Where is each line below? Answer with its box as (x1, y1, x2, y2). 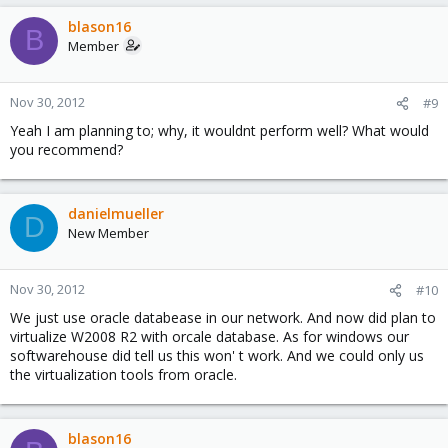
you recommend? (10, 139, 123, 159)
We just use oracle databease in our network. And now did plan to (10, 307, 436, 327)
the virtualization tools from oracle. (10, 364, 237, 384)
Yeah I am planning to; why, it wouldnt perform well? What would (10, 120, 429, 140)
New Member (68, 223, 149, 242)
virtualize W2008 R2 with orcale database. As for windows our (10, 326, 409, 346)
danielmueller (68, 203, 164, 223)
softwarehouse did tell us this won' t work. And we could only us (10, 345, 424, 365)
